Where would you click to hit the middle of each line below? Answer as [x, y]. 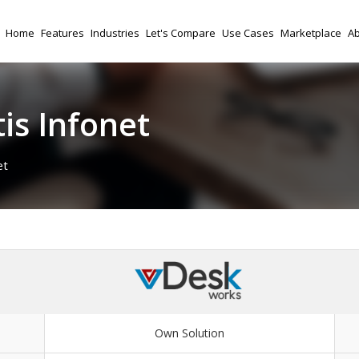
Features [63, 33]
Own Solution [190, 333]
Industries [115, 33]
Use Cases [248, 33]
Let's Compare [181, 33]
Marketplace [311, 33]
